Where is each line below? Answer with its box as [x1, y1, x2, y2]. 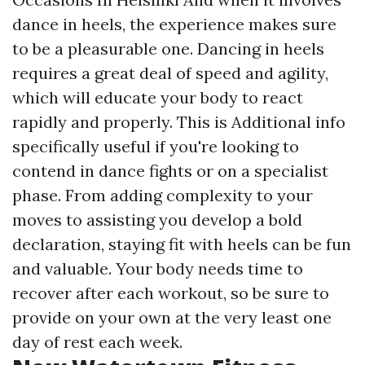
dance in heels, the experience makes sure [12, 14, 336, 34]
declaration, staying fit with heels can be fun [12, 234, 351, 254]
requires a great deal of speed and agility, [12, 63, 328, 83]
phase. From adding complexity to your [12, 185, 313, 205]
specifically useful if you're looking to [12, 136, 299, 156]
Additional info [231, 112, 345, 132]
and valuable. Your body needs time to [12, 258, 303, 279]
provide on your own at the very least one [12, 307, 332, 328]
